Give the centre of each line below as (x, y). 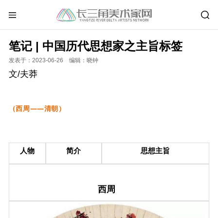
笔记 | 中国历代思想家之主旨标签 (95, 46)
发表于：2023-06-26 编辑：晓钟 (53, 60)
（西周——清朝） (37, 108)
